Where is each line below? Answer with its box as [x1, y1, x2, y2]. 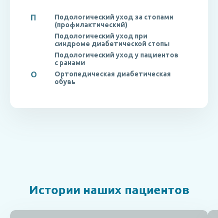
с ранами [54, 59, 85, 67]
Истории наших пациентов [29, 182, 189, 197]
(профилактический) [54, 21, 127, 29]
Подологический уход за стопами [54, 13, 174, 21]
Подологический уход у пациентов [54, 51, 179, 59]
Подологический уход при [54, 32, 147, 40]
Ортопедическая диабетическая [54, 70, 171, 78]
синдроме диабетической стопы [54, 40, 170, 48]
